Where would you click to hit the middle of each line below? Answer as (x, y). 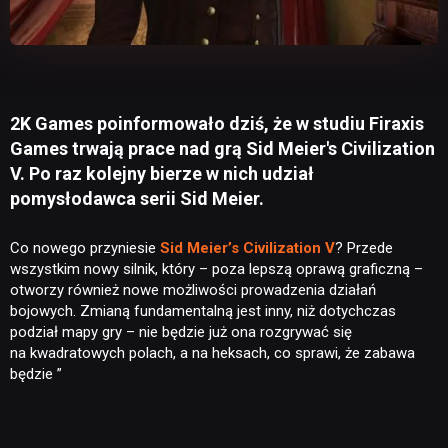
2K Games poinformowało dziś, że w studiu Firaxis (217, 124)
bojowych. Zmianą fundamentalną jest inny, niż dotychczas (203, 311)
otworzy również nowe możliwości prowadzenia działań (193, 290)
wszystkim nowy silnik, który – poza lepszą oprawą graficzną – (216, 269)
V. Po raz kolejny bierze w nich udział (162, 174)
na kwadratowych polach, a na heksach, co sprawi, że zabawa (212, 353)
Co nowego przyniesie (85, 248)
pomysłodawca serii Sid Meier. (137, 199)
